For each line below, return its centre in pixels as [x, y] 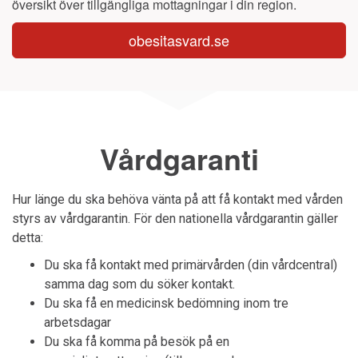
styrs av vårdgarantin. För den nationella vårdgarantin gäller [175, 219]
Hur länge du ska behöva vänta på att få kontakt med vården [177, 199]
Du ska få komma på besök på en [137, 342]
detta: [28, 238]
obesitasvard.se [179, 40]
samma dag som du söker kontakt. [139, 284]
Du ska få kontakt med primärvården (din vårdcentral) [191, 265]
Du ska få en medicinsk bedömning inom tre [166, 303]
